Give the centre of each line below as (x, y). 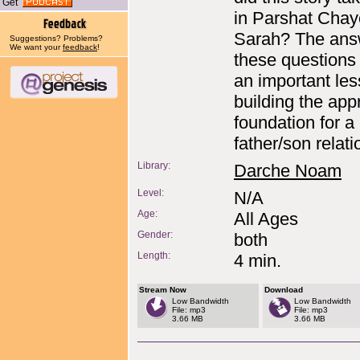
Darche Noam (288, 171)
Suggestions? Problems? (56, 38)
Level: (151, 193)
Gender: (155, 235)
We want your (36, 47)
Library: (154, 166)
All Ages (266, 219)
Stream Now (163, 290)
